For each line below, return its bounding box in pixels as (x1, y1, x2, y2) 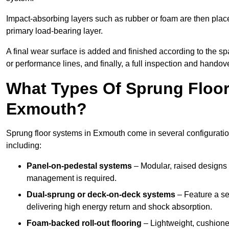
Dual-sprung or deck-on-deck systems (27, 190, 175, 199)
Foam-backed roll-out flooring (27, 219, 142, 228)
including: (6, 141, 41, 150)
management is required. (27, 174, 117, 183)
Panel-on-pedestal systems (27, 162, 132, 171)
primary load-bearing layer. (6, 27, 103, 36)
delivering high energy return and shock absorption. (27, 202, 212, 212)
